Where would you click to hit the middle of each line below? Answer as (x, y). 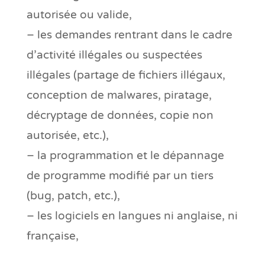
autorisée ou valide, (79, 14)
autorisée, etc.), (67, 135)
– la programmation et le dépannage (125, 155)
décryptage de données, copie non (120, 115)
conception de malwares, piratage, (119, 95)
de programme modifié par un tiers (120, 175)
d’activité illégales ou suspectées (114, 55)
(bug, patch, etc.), (73, 195)
